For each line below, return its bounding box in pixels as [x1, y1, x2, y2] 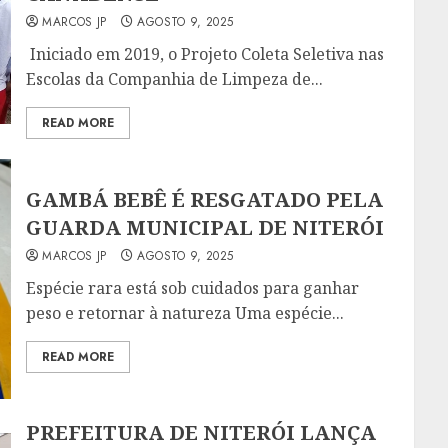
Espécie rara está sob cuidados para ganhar [26, 276, 360, 299]
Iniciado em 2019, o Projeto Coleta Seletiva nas [26, 43, 385, 66]
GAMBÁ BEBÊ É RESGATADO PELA [26, 185, 384, 213]
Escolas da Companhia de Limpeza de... [26, 68, 324, 91]
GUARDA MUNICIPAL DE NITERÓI [26, 213, 385, 241]
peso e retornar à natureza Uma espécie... [26, 301, 345, 324]
